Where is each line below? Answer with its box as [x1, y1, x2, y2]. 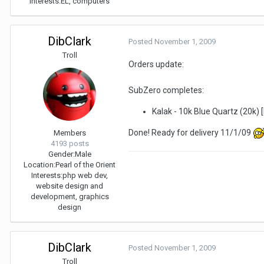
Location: [24, 160, 55, 169]
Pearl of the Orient [55, 160, 115, 169]
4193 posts [50, 138, 89, 148]
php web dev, [62, 170, 108, 180]
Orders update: [128, 59, 184, 69]
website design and [36, 181, 103, 190]
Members [53, 128, 86, 137]
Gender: [48, 149, 75, 159]
